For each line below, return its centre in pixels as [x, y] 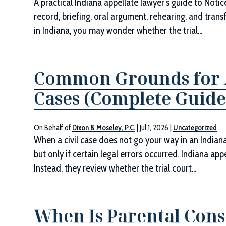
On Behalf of [53, 128]
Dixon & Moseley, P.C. [104, 128]
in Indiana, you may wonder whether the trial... [118, 31]
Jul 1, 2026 [154, 128]
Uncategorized [195, 128]
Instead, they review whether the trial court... [115, 168]
